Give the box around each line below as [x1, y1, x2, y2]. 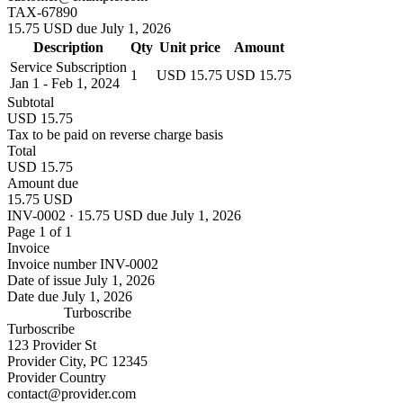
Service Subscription [10, 58, 127, 75]
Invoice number [7, 255, 100, 272]
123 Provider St [7, 336, 96, 353]
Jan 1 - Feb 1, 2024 [10, 75, 120, 91]
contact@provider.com [7, 385, 136, 401]
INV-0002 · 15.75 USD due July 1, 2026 [7, 207, 241, 223]
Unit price [158, 39, 220, 55]
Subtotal [7, 94, 54, 110]
